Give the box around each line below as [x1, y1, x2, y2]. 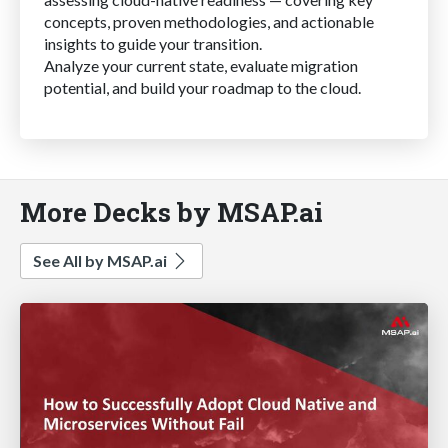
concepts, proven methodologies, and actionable [44, 11, 374, 31]
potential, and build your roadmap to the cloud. [44, 77, 361, 97]
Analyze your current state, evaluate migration [44, 55, 358, 75]
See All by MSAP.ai [33, 250, 170, 270]
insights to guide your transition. [44, 33, 262, 53]
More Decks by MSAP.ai [20, 193, 323, 229]
